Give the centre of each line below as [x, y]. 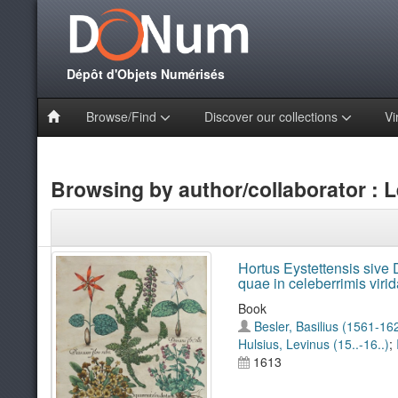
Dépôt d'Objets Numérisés [144, 73]
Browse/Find [123, 116]
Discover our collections [272, 116]
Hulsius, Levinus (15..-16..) [313, 344]
